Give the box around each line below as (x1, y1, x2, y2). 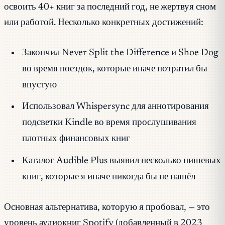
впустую (22, 80, 57, 90)
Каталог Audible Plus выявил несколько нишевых (22, 156, 221, 166)
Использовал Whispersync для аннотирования (22, 102, 209, 112)
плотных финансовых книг (22, 134, 130, 144)
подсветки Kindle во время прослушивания (22, 118, 196, 128)
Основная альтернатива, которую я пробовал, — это (4, 202, 210, 212)
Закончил (22, 48, 62, 58)
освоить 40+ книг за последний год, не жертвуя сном (4, 3, 216, 13)
